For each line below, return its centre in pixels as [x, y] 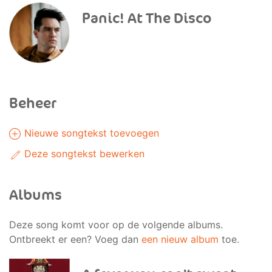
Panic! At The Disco [147, 19]
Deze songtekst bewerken [83, 154]
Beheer [33, 104]
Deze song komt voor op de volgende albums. [116, 225]
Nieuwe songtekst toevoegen [90, 133]
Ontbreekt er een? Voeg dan [75, 239]
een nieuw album [180, 239]
